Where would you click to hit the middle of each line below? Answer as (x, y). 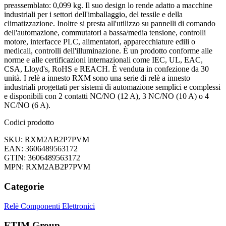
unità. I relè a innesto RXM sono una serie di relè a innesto (97, 78)
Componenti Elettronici (58, 206)
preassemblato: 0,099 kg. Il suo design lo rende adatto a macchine (108, 6)
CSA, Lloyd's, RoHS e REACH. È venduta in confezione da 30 (106, 69)
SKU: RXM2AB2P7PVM (47, 140)
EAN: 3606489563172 (41, 149)
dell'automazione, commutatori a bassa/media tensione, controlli (105, 33)
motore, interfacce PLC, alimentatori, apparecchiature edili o (100, 42)
